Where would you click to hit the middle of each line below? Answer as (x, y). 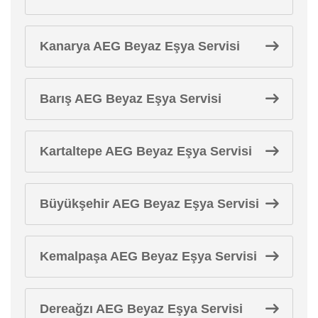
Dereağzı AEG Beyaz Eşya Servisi (141, 308)
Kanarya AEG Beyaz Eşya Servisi (140, 46)
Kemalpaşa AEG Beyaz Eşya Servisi (148, 256)
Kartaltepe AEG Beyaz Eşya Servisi (146, 151)
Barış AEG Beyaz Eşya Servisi (131, 98)
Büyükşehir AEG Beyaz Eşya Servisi (149, 203)
